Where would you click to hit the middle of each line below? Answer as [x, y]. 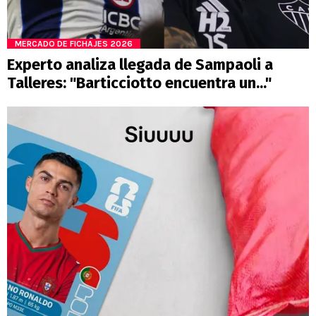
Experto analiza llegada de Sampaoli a [140, 64]
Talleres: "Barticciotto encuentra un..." [139, 83]
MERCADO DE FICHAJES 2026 [74, 43]
